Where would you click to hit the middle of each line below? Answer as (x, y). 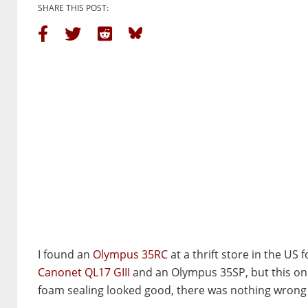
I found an (65, 254)
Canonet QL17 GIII (84, 272)
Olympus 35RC (130, 254)
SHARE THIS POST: (73, 8)
